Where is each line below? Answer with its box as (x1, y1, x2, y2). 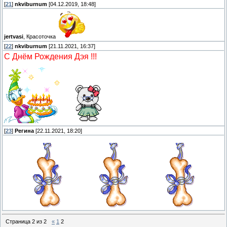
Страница (6, 218, 32, 224)
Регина (15, 128, 34, 134)
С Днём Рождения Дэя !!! (4, 52, 97, 61)
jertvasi (4, 33, 23, 40)
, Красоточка (23, 33, 57, 40)
